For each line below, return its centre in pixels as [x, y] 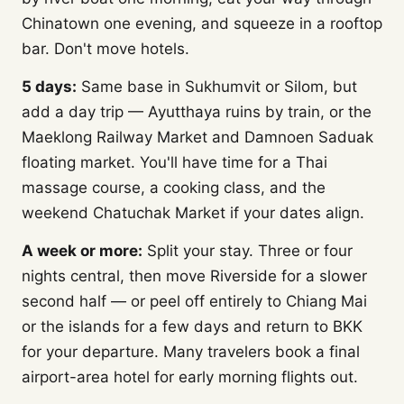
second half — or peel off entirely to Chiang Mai [194, 301]
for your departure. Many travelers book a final [191, 352]
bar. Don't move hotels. [106, 49]
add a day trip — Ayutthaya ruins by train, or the [197, 112]
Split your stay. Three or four [248, 251]
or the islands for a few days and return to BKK [192, 326]
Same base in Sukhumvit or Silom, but [217, 87]
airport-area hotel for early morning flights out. [190, 377]
